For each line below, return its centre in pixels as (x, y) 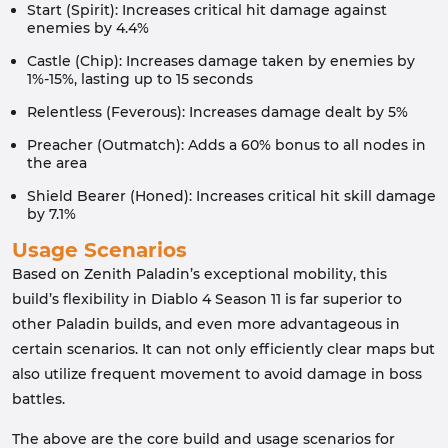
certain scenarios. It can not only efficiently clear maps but (223, 349)
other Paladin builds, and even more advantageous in (206, 324)
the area (57, 163)
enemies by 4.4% (88, 28)
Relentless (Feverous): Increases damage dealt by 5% (217, 112)
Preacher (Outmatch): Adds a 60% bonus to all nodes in (226, 145)
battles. (38, 399)
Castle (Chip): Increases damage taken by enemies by (221, 61)
